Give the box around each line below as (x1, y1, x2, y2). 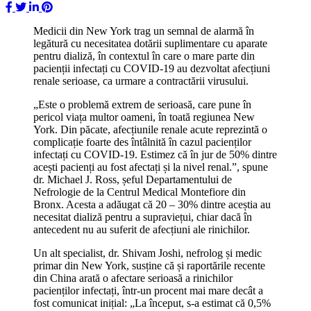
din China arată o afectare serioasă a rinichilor (33, 271, 233, 284)
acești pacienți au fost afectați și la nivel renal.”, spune (33, 160, 268, 173)
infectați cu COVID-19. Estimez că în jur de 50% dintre (33, 148, 277, 160)
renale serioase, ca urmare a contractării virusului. (33, 74, 249, 87)
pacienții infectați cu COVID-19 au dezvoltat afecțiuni (33, 62, 270, 74)
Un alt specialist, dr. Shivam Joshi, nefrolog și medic (33, 246, 262, 259)
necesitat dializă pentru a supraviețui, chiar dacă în (33, 210, 252, 223)
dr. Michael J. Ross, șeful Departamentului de (33, 173, 232, 185)
